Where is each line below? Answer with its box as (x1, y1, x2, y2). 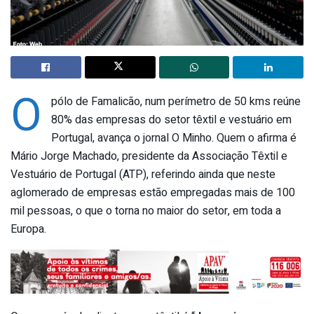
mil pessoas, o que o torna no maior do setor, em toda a (11, 202, 281, 219)
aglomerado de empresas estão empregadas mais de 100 (11, 184, 295, 201)
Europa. (11, 220, 46, 238)
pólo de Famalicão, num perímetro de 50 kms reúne (50, 93, 301, 110)
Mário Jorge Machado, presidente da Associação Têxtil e (11, 147, 287, 165)
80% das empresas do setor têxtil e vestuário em (50, 111, 292, 128)
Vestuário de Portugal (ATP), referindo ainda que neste (11, 165, 275, 183)
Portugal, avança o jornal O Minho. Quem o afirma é (50, 129, 296, 146)
